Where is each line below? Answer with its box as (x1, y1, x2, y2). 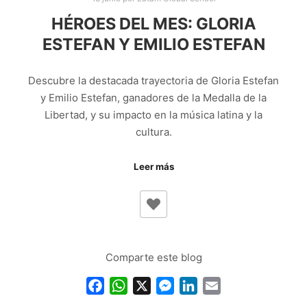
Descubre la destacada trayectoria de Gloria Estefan (28, 73, 279, 87)
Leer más (133, 161, 174, 173)
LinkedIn (197, 278, 241, 293)
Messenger (174, 278, 230, 293)
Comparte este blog (105, 250, 202, 264)
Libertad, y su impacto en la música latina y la (45, 108, 262, 121)
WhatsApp (127, 278, 181, 293)
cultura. (135, 125, 172, 138)
